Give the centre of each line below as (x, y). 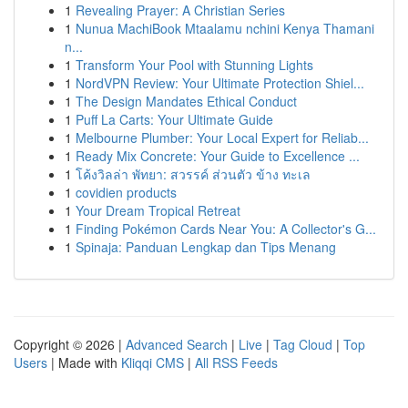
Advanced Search (177, 344)
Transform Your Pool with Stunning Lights (194, 65)
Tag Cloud (303, 344)
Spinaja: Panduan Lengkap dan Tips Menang (206, 247)
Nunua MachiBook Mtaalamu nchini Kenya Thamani (225, 28)
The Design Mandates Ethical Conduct (186, 101)
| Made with (84, 362)
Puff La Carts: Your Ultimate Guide (174, 119)
